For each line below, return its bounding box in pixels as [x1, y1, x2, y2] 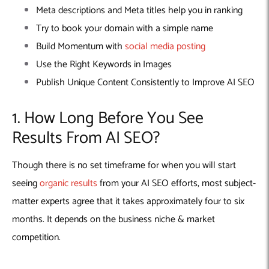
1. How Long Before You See [12, 104, 204, 132]
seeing [12, 175, 40, 192]
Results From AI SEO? [12, 124, 163, 152]
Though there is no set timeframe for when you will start [12, 157, 236, 174]
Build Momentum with [36, 38, 125, 55]
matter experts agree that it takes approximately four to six [12, 193, 244, 210]
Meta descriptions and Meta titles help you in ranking [36, 2, 243, 19]
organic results [40, 175, 97, 192]
